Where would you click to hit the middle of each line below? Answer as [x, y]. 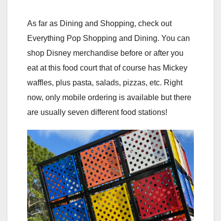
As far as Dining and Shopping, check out [99, 24]
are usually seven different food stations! [97, 112]
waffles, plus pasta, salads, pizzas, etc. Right [105, 83]
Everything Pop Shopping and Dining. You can [109, 38]
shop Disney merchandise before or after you [105, 53]
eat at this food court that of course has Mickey [107, 68]
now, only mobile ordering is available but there [109, 98]
